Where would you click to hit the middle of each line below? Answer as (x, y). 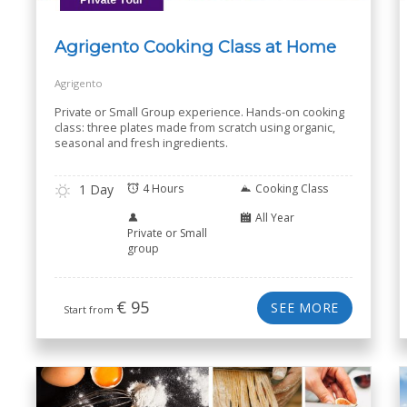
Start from (90, 309)
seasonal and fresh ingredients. (141, 143)
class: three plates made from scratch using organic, (195, 128)
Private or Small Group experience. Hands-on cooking (199, 112)
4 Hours (163, 189)
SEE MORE (305, 308)
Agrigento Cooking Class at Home (195, 47)
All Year (275, 218)
